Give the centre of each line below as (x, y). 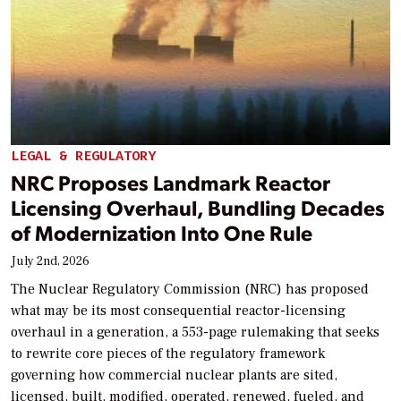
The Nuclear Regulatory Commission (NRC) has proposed (190, 289)
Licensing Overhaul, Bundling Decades (198, 207)
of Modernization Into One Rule (162, 232)
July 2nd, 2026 (50, 261)
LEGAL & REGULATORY (83, 156)
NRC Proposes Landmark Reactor (171, 182)
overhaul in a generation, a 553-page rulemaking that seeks (195, 332)
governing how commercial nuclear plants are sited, (174, 375)
